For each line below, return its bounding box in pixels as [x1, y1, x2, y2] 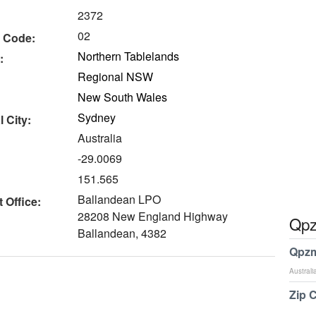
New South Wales [78, 89, 168, 105]
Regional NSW [78, 68, 154, 85]
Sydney [78, 109, 116, 126]
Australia [78, 130, 123, 146]
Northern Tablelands [78, 48, 180, 64]
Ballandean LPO [78, 191, 162, 207]
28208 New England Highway [78, 208, 229, 224]
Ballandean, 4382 [78, 225, 167, 241]
